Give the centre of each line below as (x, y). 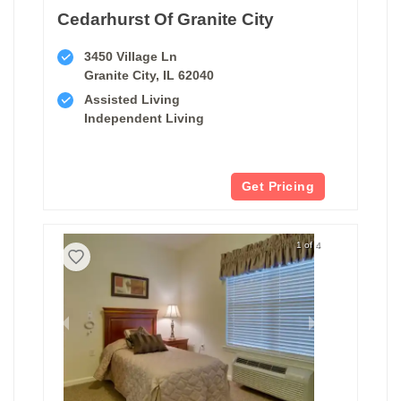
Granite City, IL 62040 (149, 75)
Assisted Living (132, 99)
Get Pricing (277, 186)
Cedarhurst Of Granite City (166, 19)
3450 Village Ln (131, 56)
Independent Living (144, 118)
